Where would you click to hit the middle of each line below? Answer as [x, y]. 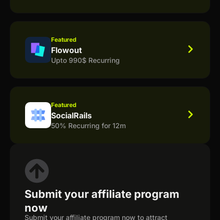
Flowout [67, 50]
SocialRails [71, 115]
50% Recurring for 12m [88, 125]
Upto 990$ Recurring [85, 60]
